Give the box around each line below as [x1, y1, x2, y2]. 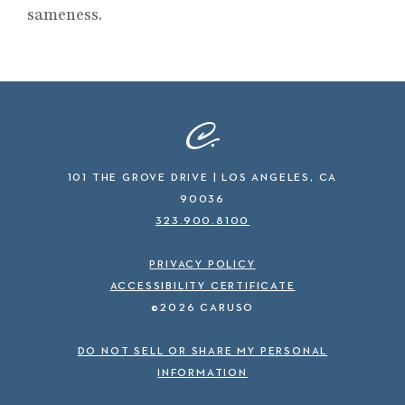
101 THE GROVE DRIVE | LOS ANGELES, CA [67, 173, 338, 184]
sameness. [27, 5, 104, 24]
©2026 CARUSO [150, 303, 255, 314]
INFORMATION [157, 368, 248, 379]
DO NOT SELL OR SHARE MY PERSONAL [77, 346, 328, 357]
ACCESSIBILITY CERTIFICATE [109, 281, 296, 292]
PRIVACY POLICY [149, 259, 256, 270]
